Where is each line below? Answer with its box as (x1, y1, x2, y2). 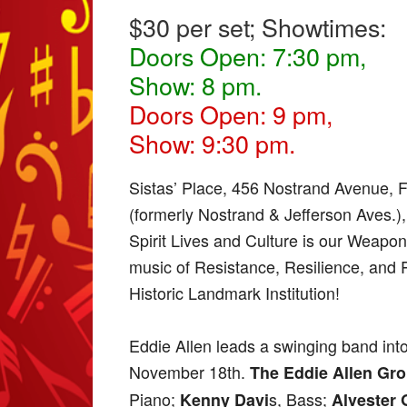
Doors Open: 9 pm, (129, 95, 340, 132)
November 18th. (129, 359, 251, 383)
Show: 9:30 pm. (129, 124, 309, 161)
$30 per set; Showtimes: (129, 8, 387, 45)
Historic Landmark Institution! (129, 280, 341, 304)
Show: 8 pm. (129, 66, 269, 103)
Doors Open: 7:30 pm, (129, 37, 373, 74)
